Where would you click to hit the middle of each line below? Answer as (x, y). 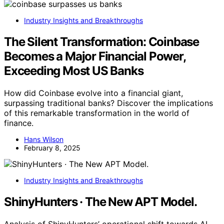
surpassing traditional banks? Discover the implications (108, 103)
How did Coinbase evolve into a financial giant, (93, 93)
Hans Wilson (44, 139)
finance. (19, 123)
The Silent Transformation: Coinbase (101, 42)
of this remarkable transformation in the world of (97, 113)
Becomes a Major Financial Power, (95, 56)
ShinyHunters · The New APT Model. (100, 201)
